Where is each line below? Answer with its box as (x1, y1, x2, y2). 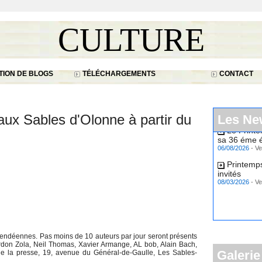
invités (218, 164, 241, 174)
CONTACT (217, 70, 253, 78)
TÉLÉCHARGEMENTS (81, 70, 156, 78)
